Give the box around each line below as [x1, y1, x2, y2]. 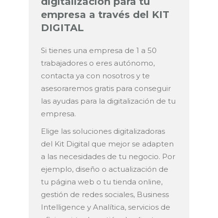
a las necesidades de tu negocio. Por [41, 152, 175, 162]
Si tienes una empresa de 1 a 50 [41, 46, 157, 55]
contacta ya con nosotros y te [41, 71, 150, 81]
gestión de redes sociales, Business [41, 190, 169, 200]
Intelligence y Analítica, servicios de [41, 202, 170, 212]
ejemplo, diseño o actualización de [41, 164, 168, 174]
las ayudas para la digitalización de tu [41, 96, 176, 106]
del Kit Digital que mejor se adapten [41, 139, 174, 149]
